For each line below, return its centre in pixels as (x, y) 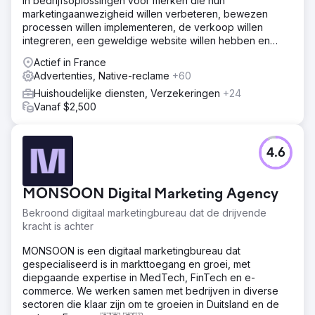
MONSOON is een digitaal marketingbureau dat (131, 250)
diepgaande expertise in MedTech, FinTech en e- (139, 277)
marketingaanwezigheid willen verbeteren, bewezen (145, 13)
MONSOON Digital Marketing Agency (150, 194)
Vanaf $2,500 (65, 106)
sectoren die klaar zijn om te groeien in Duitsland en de (151, 304)
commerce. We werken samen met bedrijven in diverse (150, 290)
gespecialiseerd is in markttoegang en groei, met (136, 264)
